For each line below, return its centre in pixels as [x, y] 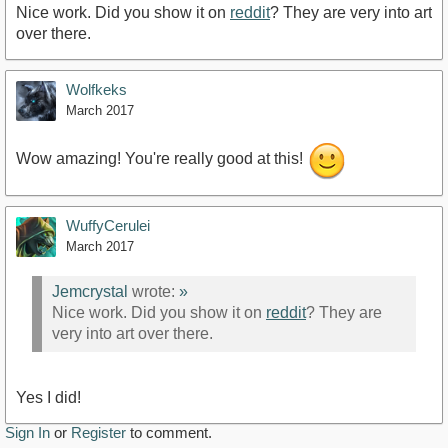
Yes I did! [48, 398]
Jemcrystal [90, 291]
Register [98, 433]
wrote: [153, 291]
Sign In [27, 433]
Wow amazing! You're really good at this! [161, 159]
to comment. [169, 433]
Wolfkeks [96, 90]
